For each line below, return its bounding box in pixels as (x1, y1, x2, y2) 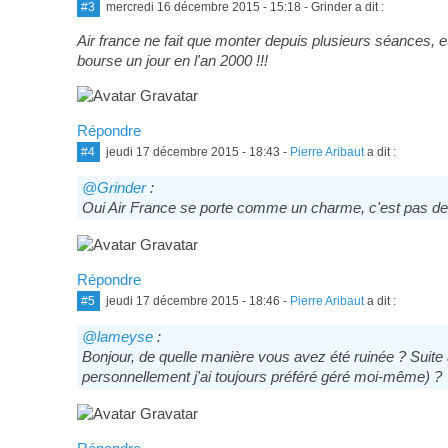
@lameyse (81, 327, 153, 345)
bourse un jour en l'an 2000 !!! (76, 51, 268, 69)
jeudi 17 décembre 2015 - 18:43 (105, 144, 280, 159)
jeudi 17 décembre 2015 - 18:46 (105, 293, 280, 308)
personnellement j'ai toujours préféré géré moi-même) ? (81, 367, 442, 385)
